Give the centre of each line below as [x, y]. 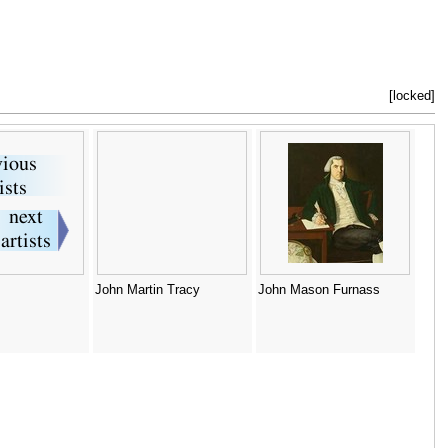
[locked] [412, 96]
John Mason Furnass [318, 290]
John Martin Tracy [147, 290]
